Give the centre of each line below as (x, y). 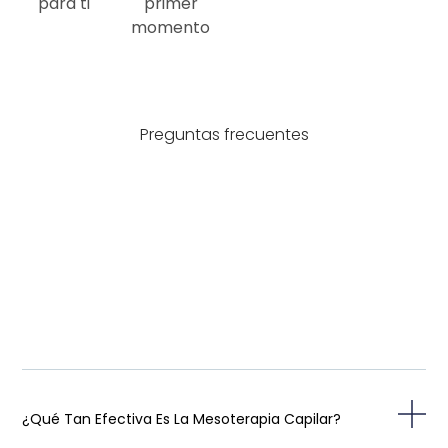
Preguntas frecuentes (224, 135)
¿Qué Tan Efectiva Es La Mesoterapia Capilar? (182, 419)
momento (170, 28)
